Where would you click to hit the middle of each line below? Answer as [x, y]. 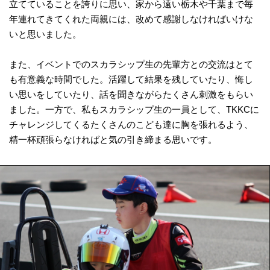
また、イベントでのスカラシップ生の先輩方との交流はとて [131, 64]
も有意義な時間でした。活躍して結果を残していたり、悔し [131, 80]
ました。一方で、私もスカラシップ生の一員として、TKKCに [134, 110]
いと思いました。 [46, 34]
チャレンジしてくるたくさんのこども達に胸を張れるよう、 [131, 125]
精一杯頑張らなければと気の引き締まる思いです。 [114, 140]
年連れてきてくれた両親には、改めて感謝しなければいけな [131, 19]
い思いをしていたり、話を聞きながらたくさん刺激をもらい [131, 95]
